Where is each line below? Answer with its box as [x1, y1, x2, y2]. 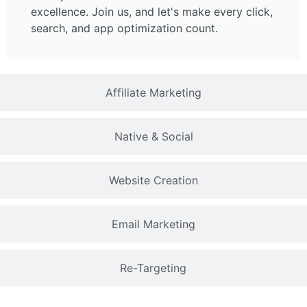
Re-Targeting [120, 261, 187, 275]
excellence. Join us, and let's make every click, [31, 5, 273, 19]
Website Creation [109, 173, 198, 187]
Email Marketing [112, 217, 195, 231]
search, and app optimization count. [31, 21, 218, 35]
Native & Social [114, 130, 193, 143]
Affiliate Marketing [106, 86, 201, 99]
